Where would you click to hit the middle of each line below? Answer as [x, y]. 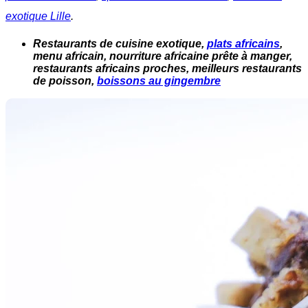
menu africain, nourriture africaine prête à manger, [163, 56]
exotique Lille [38, 16]
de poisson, [65, 81]
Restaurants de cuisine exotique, [120, 44]
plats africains [243, 44]
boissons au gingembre [159, 81]
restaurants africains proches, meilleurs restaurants [167, 68]
